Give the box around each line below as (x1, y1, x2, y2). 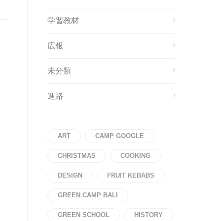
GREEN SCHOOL (58, 211, 110, 219)
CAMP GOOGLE (95, 132, 144, 140)
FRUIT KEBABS (107, 172, 154, 179)
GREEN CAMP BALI (58, 191, 118, 199)
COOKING (120, 152, 150, 159)
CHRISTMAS (58, 152, 96, 159)
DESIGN (58, 172, 82, 179)
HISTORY (134, 211, 163, 219)
